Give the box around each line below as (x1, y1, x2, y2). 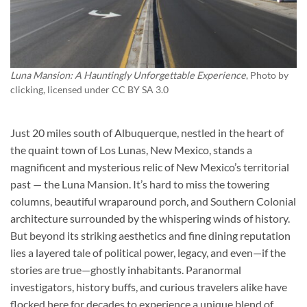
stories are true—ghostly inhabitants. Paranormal (10, 263, 241, 277)
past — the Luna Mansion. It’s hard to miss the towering (10, 177, 269, 191)
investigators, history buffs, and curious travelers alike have (10, 280, 287, 294)
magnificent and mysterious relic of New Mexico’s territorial (10, 160, 289, 174)
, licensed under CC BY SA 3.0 (43, 84, 169, 96)
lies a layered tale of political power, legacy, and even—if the (10, 246, 286, 260)
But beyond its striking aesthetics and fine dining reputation (10, 229, 291, 243)
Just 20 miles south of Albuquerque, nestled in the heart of (10, 126, 284, 140)
